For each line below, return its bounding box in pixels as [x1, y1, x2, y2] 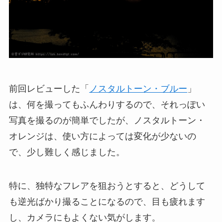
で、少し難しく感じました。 [8, 147, 125, 158]
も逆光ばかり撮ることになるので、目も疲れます [8, 197, 205, 207]
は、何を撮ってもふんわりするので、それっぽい [8, 100, 205, 110]
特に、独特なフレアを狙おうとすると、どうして [8, 181, 205, 191]
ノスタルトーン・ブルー [89, 84, 187, 94]
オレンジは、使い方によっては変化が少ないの [8, 131, 196, 142]
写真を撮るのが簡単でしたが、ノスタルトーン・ [8, 115, 205, 126]
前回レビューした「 [8, 84, 89, 94]
